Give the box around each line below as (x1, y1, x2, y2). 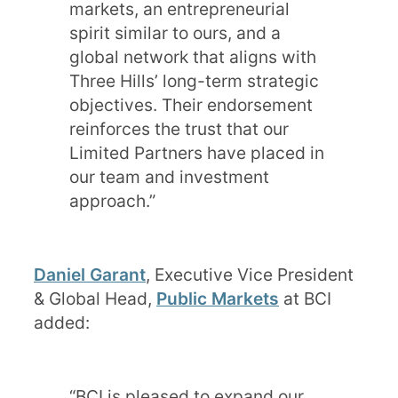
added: (34, 312, 90, 333)
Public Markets (156, 288, 279, 309)
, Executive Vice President (146, 264, 354, 285)
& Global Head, (34, 288, 156, 309)
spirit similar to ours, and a (69, 22, 281, 44)
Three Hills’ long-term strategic (69, 70, 319, 92)
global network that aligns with (69, 46, 316, 68)
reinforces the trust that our (69, 118, 289, 139)
